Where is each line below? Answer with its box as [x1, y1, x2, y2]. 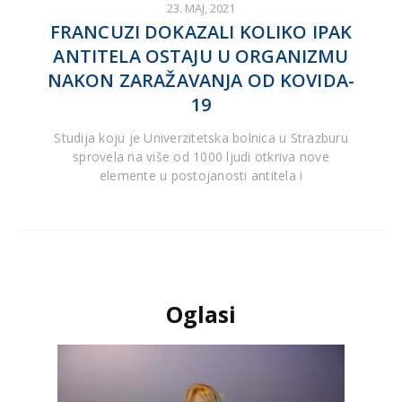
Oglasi [166, 299, 236, 329]
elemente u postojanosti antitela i [99, 167, 303, 184]
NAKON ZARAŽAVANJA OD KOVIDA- [47, 68, 355, 92]
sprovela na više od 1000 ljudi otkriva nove [73, 148, 329, 165]
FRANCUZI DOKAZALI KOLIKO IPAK [49, 20, 353, 44]
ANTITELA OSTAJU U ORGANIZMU [53, 44, 349, 68]
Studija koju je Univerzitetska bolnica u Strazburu [54, 129, 348, 146]
